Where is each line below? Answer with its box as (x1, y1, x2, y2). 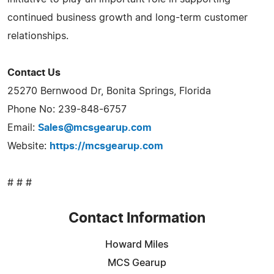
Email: (7, 122, 38, 133)
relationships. (7, 31, 68, 41)
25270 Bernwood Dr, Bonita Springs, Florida (7, 86, 211, 96)
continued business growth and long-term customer (7, 12, 248, 23)
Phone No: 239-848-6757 (7, 104, 127, 114)
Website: (7, 141, 50, 151)
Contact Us (7, 67, 61, 78)
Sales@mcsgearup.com (38, 122, 152, 133)
